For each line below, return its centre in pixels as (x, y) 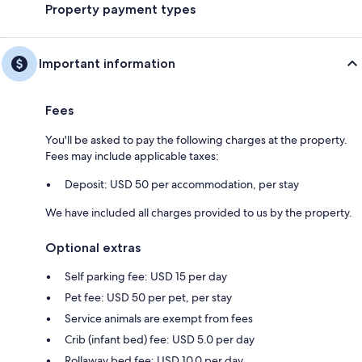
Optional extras (93, 248)
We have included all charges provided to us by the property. (199, 213)
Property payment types (120, 10)
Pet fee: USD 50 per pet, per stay (148, 298)
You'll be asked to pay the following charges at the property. (196, 140)
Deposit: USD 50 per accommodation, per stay (182, 185)
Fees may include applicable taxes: (132, 156)
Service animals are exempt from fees (159, 319)
